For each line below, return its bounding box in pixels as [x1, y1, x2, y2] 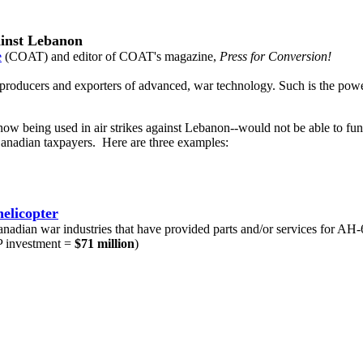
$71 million [75, 237, 135, 250]
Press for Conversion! [220, 49, 331, 63]
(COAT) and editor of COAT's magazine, [2, 49, 220, 63]
